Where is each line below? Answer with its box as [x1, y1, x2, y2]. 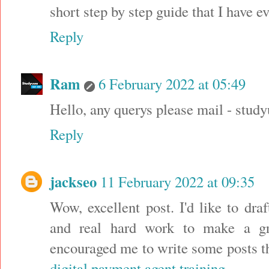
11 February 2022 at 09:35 [100, 172, 255, 192]
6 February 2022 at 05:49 [98, 74, 246, 94]
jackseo [50, 171, 97, 193]
